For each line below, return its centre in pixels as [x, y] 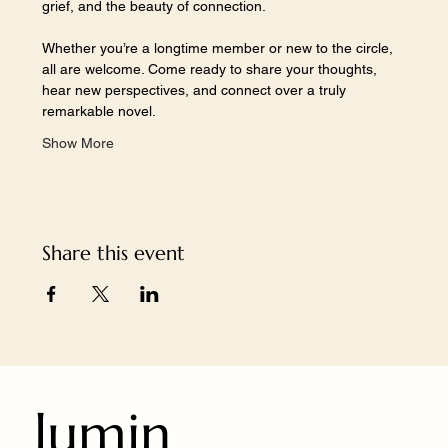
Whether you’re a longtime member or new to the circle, [220, 48]
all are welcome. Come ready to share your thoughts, [212, 69]
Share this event [114, 254]
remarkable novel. [99, 111]
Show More [78, 143]
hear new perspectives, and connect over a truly [196, 90]
